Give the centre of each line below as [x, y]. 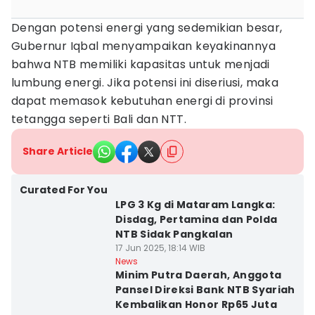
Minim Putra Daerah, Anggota [198, 275]
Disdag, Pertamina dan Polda [196, 219]
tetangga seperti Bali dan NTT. [99, 119]
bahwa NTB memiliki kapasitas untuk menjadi [141, 64]
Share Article [58, 151]
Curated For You [64, 190]
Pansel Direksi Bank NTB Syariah [205, 290]
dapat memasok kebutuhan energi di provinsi [142, 101]
